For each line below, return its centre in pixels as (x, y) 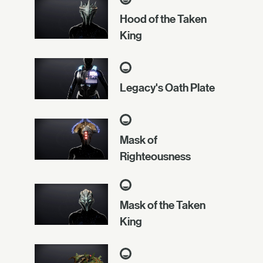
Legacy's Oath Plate (167, 88)
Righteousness (155, 156)
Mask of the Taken (163, 205)
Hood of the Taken (163, 18)
